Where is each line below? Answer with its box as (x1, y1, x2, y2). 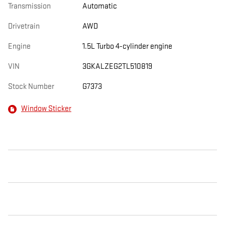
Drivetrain (8, 21, 40, 31)
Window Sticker (21, 104, 71, 114)
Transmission (8, 1, 51, 11)
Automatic (82, 1, 117, 11)
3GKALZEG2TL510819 (82, 61, 152, 71)
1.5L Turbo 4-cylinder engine (82, 41, 172, 51)
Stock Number (8, 81, 54, 91)
